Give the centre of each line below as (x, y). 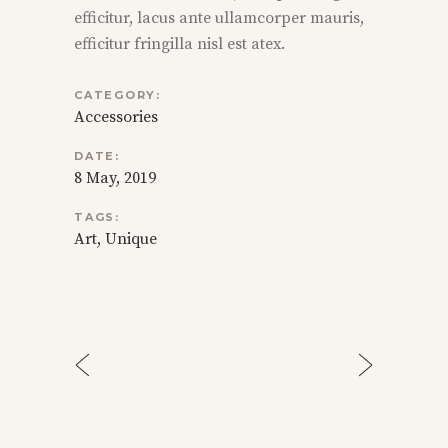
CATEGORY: (117, 95)
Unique (131, 239)
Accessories (116, 117)
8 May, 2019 (115, 178)
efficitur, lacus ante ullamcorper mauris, (219, 18)
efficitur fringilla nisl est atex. (179, 44)
